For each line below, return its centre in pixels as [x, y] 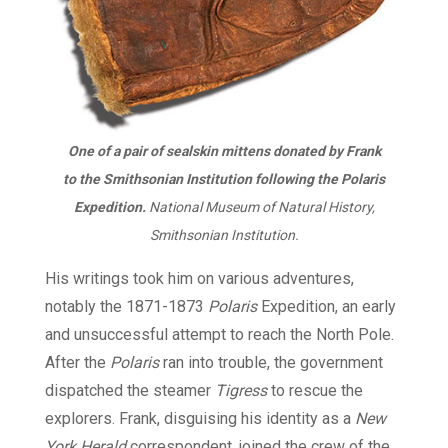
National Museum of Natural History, [260, 206]
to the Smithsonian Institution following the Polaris [224, 178]
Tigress [241, 390]
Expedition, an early [326, 306]
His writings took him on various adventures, [199, 278]
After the [77, 362]
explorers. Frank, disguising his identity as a [200, 418]
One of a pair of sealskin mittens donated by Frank [224, 150]
